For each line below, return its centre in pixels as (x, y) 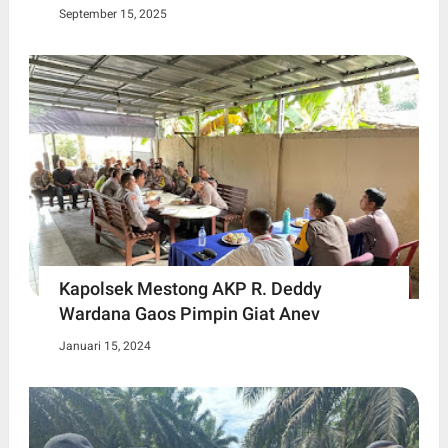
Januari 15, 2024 (104, 345)
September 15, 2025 (112, 13)
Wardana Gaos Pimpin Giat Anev (189, 313)
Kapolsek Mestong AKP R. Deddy (190, 288)
